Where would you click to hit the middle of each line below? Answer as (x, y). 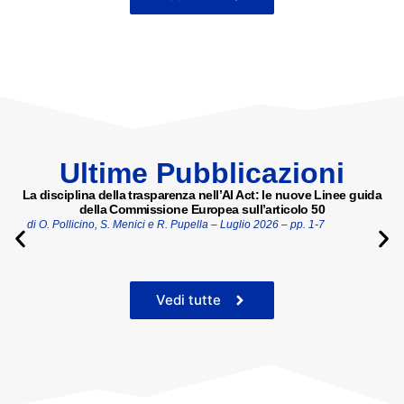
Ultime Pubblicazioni (202, 174)
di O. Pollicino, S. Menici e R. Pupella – (124, 225)
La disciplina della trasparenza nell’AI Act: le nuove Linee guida (202, 195)
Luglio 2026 (249, 225)
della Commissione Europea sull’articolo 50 (202, 210)
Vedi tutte (188, 300)
